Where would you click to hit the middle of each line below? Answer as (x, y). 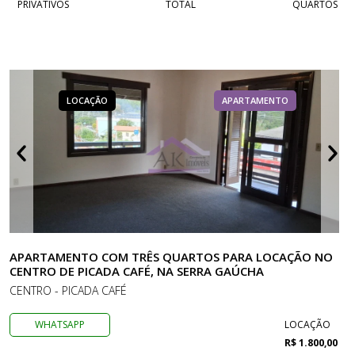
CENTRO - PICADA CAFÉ (68, 290)
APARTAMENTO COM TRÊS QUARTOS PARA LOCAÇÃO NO (171, 257)
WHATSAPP (60, 324)
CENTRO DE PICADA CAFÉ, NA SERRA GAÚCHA (137, 271)
